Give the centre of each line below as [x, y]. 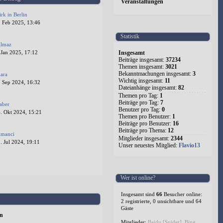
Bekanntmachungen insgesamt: [156, 73]
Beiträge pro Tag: [139, 102]
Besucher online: [182, 194]
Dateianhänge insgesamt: [148, 87]
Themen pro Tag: [139, 95]
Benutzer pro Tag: [140, 109]
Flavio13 [189, 145]
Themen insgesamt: [142, 66]
